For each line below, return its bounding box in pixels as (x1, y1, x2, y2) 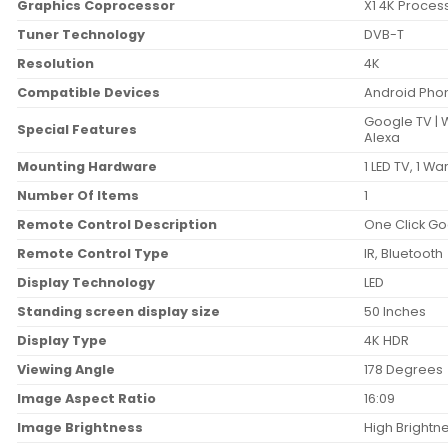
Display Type (17, 332, 107, 350)
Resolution (17, 55, 94, 73)
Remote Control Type (17, 245, 169, 263)
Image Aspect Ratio (17, 390, 156, 408)
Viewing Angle (17, 361, 115, 379)
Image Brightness (17, 419, 143, 437)
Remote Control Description (17, 216, 217, 234)
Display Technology (17, 274, 155, 292)
